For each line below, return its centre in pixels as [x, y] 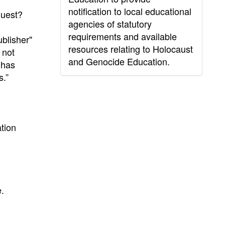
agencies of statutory [110, 24]
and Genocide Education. [119, 61]
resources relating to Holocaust [130, 49]
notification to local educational [130, 11]
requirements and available [122, 36]
